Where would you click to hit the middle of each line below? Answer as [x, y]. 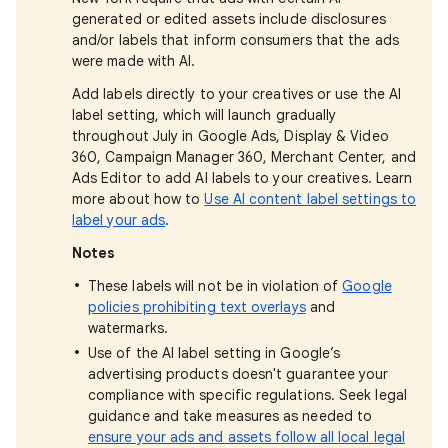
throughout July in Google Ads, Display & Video [230, 136]
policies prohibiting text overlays [197, 307]
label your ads [119, 220]
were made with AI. [134, 61]
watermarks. [128, 328]
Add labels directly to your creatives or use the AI [237, 94]
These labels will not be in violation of [215, 286]
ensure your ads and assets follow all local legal [246, 437]
